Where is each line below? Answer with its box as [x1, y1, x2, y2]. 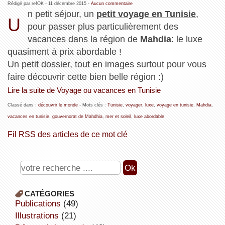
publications [20, 198, 61, 208]
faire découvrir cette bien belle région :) [7, 71, 164, 82]
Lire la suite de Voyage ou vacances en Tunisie [7, 86, 161, 94]
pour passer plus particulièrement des [28, 21, 179, 32]
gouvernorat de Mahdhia [52, 114, 102, 119]
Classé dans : [7, 102, 38, 107]
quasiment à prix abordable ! [7, 46, 122, 57]
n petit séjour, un [28, 9, 97, 19]
